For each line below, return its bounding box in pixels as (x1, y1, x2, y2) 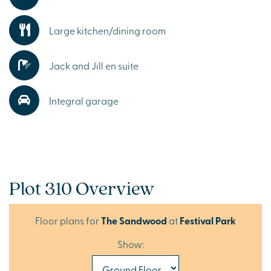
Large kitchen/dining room (49, 23, 166, 37)
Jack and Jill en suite (49, 58, 139, 72)
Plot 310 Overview (9, 174, 154, 200)
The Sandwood (101, 213, 167, 227)
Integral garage (49, 93, 119, 107)
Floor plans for (35, 213, 101, 227)
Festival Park (180, 213, 236, 227)
